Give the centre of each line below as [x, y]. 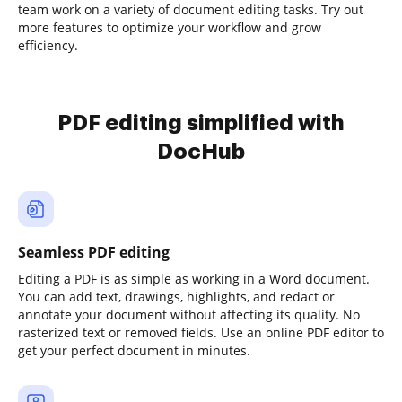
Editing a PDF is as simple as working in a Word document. [194, 279]
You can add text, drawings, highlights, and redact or [176, 297]
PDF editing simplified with [201, 123]
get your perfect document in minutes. [134, 350]
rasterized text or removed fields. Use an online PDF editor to [201, 332]
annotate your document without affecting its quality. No [189, 315]
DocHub [201, 152]
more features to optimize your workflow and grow [170, 27]
